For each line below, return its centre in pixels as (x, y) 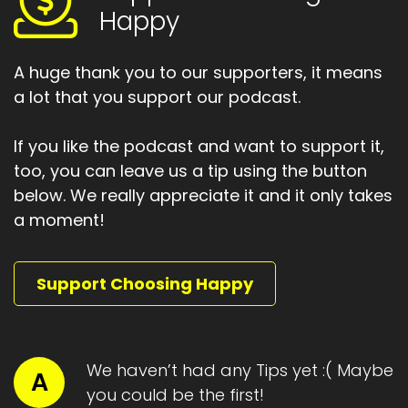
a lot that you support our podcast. (157, 97)
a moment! (59, 220)
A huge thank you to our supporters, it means (198, 73)
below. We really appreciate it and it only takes (203, 196)
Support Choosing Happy (145, 284)
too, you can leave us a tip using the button (190, 171)
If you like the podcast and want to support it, (199, 147)
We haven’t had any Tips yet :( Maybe (240, 371)
